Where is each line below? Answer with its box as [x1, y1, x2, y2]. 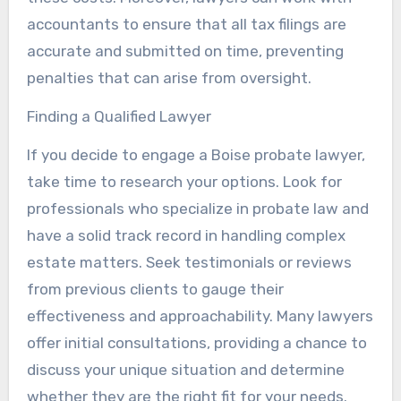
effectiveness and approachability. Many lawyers [26, 306, 373, 325]
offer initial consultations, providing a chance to [26, 333, 367, 352]
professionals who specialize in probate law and [26, 199, 369, 218]
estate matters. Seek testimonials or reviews [26, 252, 352, 271]
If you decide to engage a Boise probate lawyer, [26, 145, 365, 164]
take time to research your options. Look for [26, 172, 342, 191]
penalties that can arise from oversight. [26, 68, 311, 87]
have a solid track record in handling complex [26, 226, 346, 244]
